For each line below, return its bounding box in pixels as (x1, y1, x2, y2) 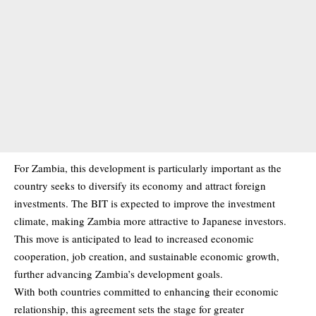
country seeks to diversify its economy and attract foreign (14, 178, 266, 193)
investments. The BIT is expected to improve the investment (14, 195, 275, 210)
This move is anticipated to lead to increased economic (14, 231, 254, 245)
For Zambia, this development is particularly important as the (14, 160, 281, 175)
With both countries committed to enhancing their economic (14, 284, 279, 298)
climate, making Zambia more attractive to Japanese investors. (14, 213, 286, 228)
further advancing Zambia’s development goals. (14, 266, 223, 281)
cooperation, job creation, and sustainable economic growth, (14, 248, 279, 263)
